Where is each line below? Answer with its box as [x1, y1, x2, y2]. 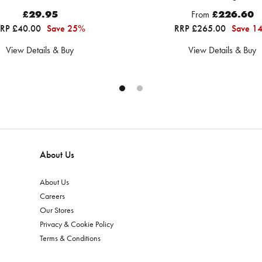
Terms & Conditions [40, 232, 101, 243]
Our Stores [40, 204, 74, 215]
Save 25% [46, 22, 85, 35]
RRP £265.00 [174, 22, 228, 35]
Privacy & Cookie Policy [40, 218, 113, 229]
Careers [40, 190, 65, 201]
